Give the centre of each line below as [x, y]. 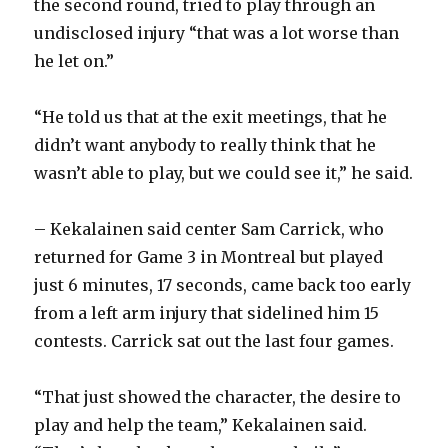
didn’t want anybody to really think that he [205, 145]
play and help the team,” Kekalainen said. [201, 425]
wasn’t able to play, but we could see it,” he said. [224, 173]
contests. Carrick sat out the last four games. [214, 341]
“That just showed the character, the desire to [218, 397]
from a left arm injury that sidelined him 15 [207, 313]
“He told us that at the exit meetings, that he [211, 117]
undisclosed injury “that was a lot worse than [217, 33]
